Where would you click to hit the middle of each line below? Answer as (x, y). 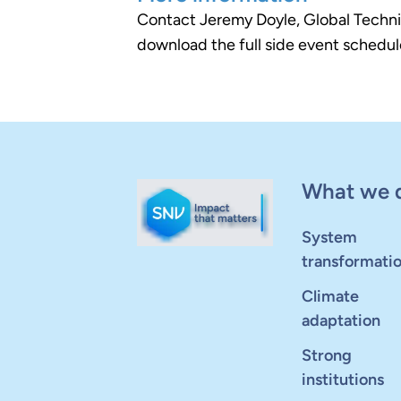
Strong (326, 355)
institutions (342, 380)
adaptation (341, 320)
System (329, 237)
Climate (330, 296)
